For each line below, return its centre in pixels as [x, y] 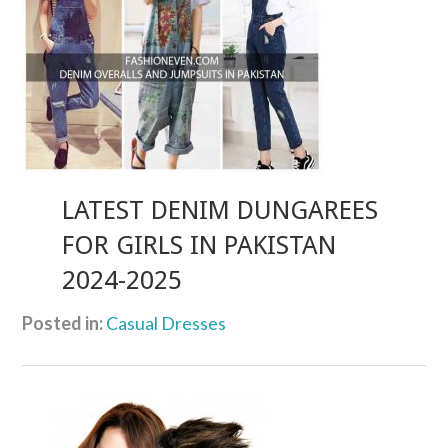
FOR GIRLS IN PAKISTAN [199, 244]
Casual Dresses [166, 322]
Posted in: [63, 322]
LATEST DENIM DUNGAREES [220, 209]
